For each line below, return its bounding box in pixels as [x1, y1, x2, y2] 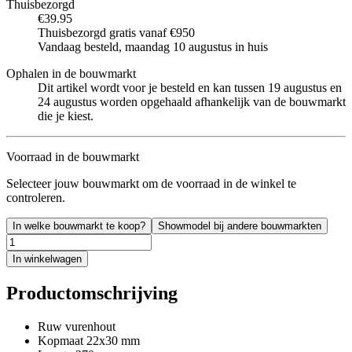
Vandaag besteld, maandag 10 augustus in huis [38, 39, 268, 53]
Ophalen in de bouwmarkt [6, 66, 136, 80]
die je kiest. [38, 108, 93, 123]
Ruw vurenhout [38, 319, 115, 333]
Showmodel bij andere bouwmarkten [158, 219, 321, 232]
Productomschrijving [6, 282, 178, 303]
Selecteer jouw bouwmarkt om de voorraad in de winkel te [6, 176, 296, 190]
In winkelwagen [13, 252, 82, 265]
